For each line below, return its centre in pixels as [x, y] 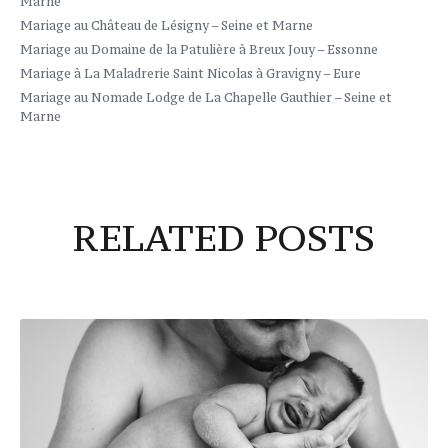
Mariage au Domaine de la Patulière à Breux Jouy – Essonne [199, 49]
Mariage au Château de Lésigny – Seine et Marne [166, 25]
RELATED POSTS [224, 237]
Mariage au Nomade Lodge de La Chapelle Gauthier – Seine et [206, 97]
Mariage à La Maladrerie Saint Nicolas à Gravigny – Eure [190, 73]
